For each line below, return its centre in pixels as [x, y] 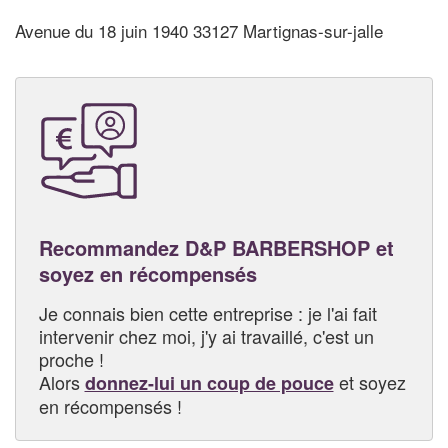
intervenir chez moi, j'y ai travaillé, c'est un [206, 335]
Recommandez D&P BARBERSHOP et [216, 247]
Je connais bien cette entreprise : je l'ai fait [207, 312]
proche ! [71, 358]
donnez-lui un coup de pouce [209, 382]
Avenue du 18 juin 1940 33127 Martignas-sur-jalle [199, 31]
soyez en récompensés [147, 273]
